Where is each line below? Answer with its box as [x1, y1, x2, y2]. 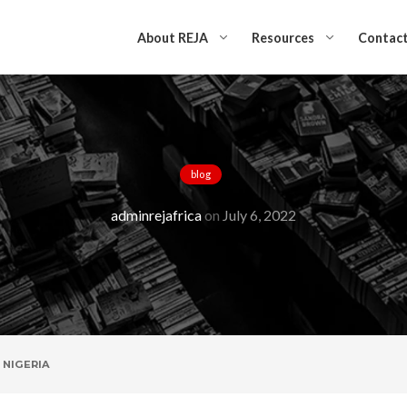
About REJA [137, 29, 208, 45]
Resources [252, 29, 314, 45]
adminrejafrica [111, 206, 202, 223]
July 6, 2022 [223, 206, 296, 223]
